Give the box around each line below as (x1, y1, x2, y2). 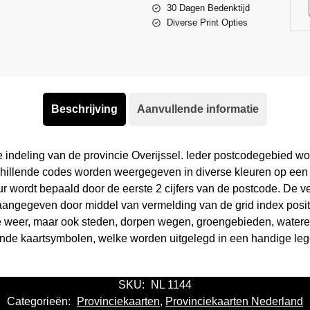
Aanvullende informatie (137, 102, 259, 115)
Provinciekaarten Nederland (165, 295, 303, 308)
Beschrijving (51, 102, 118, 115)
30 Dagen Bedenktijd (167, 2, 250, 13)
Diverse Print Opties (167, 17, 248, 28)
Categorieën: (7, 295, 73, 308)
